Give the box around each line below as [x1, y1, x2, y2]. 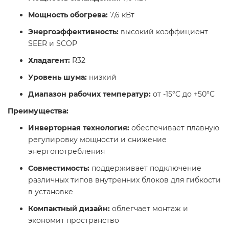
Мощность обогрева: [28, 10, 108, 20]
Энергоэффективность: [28, 27, 119, 37]
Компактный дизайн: [28, 204, 110, 214]
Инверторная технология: [28, 123, 129, 133]
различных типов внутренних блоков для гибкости [28, 175, 221, 185]
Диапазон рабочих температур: [28, 89, 151, 99]
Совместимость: [28, 164, 89, 173]
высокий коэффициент [119, 27, 208, 37]
